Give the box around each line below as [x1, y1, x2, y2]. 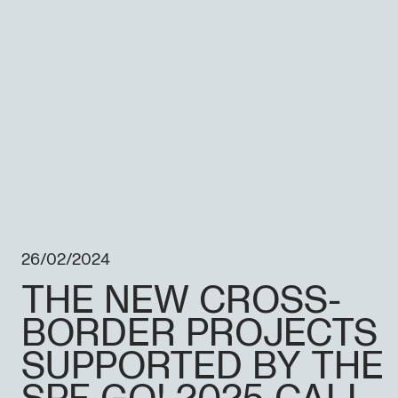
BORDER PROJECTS [21, 315, 378, 353]
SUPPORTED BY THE [21, 348, 384, 386]
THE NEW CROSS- [21, 283, 341, 320]
